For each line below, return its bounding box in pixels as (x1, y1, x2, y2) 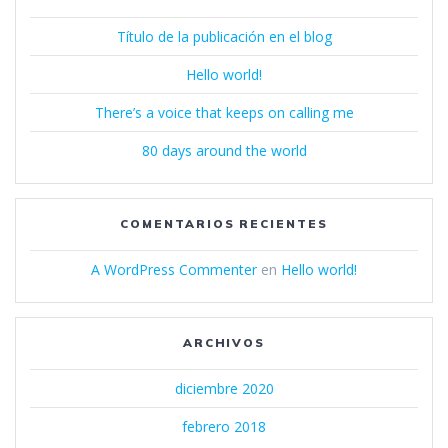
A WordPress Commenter (91, 259, 257, 279)
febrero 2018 (182, 416, 266, 436)
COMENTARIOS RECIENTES (119, 215, 329, 231)
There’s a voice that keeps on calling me (94, 102, 354, 122)
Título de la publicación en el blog (116, 26, 332, 46)
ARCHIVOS (182, 334, 266, 350)
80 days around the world (141, 140, 307, 160)
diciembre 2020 (174, 378, 274, 398)
